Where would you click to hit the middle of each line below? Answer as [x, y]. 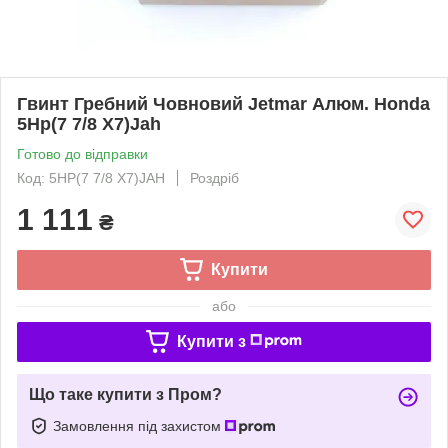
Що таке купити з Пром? [125, 394]
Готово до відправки [82, 153]
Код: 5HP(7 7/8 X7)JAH [91, 177]
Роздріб [214, 177]
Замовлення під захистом [139, 425]
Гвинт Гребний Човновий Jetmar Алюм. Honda [223, 103]
